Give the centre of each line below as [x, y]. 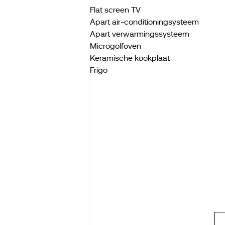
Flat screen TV [115, 10]
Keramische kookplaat [130, 58]
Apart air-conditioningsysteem [144, 22]
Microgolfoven [115, 46]
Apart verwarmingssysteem [139, 34]
